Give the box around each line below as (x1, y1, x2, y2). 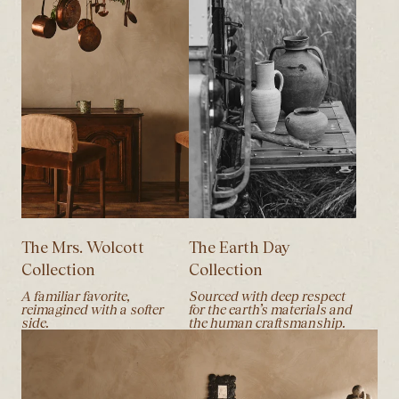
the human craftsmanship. (189, 314, 346, 330)
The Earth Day (189, 237, 290, 256)
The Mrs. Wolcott (21, 237, 144, 256)
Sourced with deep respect (189, 288, 346, 304)
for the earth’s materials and (189, 301, 353, 317)
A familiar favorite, (21, 288, 130, 304)
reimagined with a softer (21, 301, 164, 317)
